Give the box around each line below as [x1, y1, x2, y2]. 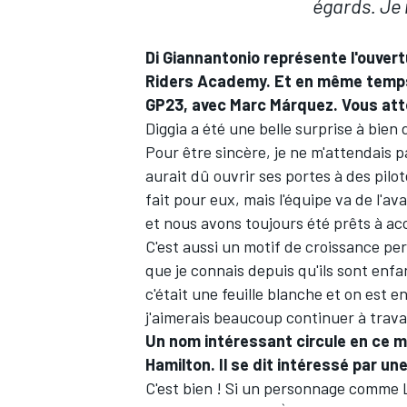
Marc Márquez [230, 94, 333, 115]
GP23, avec [145, 94, 230, 115]
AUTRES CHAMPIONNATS [142, 104, 291, 121]
